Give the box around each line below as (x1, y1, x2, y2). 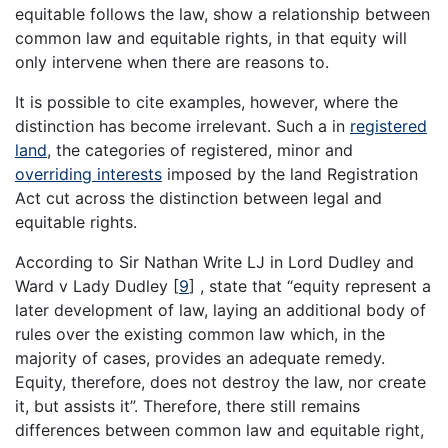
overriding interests (15, 163, 162, 184)
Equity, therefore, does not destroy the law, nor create (15, 371, 426, 392)
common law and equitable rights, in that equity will (15, 27, 407, 48)
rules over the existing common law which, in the (15, 323, 385, 344)
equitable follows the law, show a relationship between (15, 3, 430, 24)
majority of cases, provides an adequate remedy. (15, 347, 385, 368)
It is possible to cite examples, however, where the (15, 91, 398, 112)
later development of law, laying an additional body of (15, 299, 426, 320)
